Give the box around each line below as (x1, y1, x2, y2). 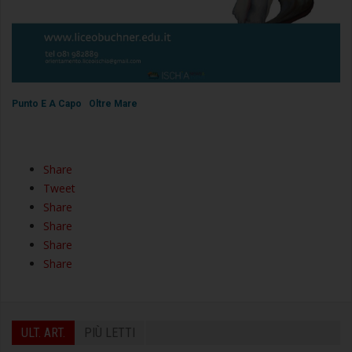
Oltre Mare (89, 97, 137, 109)
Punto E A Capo (12, 97, 84, 109)
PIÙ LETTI (84, 324, 135, 340)
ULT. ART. (21, 324, 65, 340)
